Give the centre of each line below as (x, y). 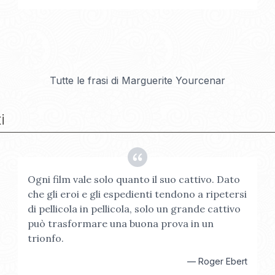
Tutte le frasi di (86, 80)
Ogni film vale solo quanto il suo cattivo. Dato (134, 179)
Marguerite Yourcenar (173, 80)
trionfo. (46, 238)
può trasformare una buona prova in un (121, 223)
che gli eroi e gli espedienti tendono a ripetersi (137, 194)
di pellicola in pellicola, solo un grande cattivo (134, 209)
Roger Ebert (223, 261)
